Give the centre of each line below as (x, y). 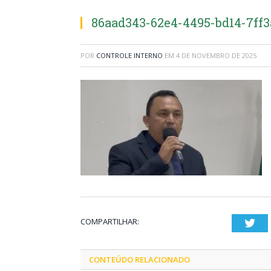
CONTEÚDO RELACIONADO (139, 260)
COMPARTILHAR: (110, 221)
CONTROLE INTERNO (129, 55)
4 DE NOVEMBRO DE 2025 (216, 55)
